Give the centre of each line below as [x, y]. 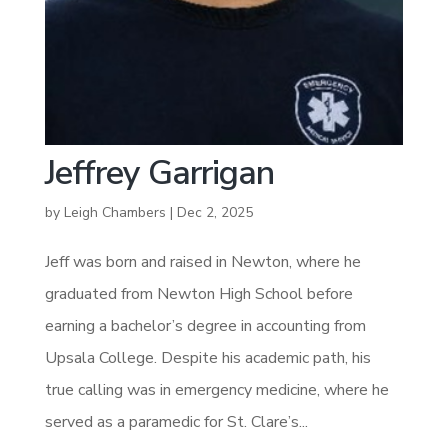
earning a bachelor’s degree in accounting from [205, 325]
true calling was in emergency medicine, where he [216, 389]
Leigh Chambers [114, 212]
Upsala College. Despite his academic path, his [207, 357]
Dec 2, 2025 [214, 212]
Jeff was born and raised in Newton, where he [202, 261]
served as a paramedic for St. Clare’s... [176, 421]
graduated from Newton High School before [198, 293]
